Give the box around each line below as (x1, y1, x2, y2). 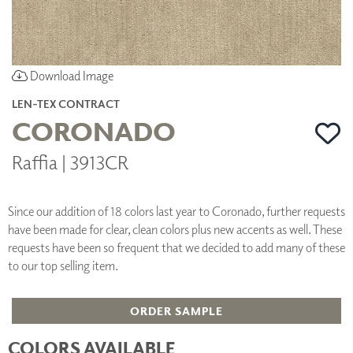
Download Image (28, 67, 113, 84)
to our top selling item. (8, 257, 118, 273)
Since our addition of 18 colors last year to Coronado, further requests (8, 203, 345, 219)
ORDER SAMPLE (130, 303, 223, 318)
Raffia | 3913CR (12, 149, 128, 173)
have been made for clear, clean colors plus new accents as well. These (8, 221, 342, 237)
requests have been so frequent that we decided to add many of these (8, 239, 345, 255)
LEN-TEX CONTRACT (12, 96, 120, 110)
